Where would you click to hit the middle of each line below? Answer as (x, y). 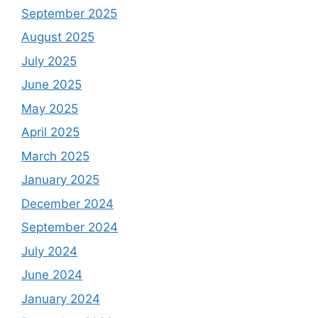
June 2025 (51, 84)
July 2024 (49, 251)
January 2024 (61, 298)
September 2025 (69, 13)
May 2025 (50, 108)
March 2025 (55, 156)
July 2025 (49, 61)
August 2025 (58, 37)
